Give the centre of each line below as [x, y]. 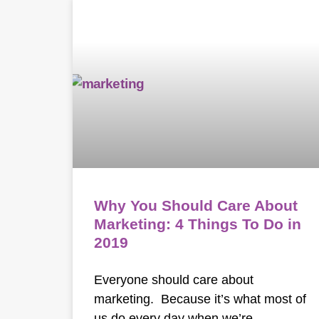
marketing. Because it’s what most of [200, 298]
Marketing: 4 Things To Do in [198, 224]
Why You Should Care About [196, 205]
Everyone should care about [174, 279]
